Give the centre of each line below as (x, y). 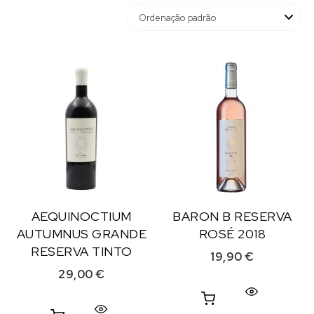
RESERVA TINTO (82, 252)
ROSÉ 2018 (232, 234)
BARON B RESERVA (232, 217)
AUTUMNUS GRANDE (82, 234)
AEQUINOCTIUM (81, 217)
